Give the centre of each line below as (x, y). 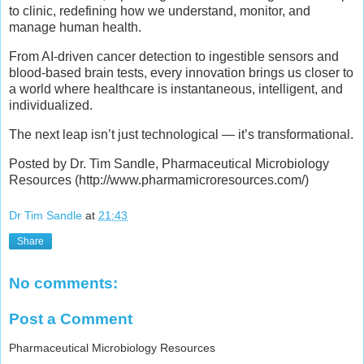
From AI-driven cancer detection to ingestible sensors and (174, 57)
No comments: (63, 284)
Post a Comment (71, 318)
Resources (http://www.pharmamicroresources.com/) (159, 180)
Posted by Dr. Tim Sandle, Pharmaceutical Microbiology (169, 163)
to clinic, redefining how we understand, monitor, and (160, 11)
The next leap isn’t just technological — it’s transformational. (181, 135)
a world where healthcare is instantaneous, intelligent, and (176, 89)
